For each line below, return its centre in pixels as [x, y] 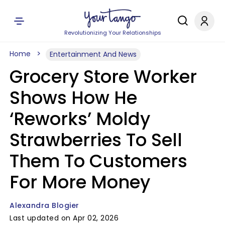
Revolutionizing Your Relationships [113, 33]
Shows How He [73, 98]
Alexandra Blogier [44, 205]
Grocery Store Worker [103, 77]
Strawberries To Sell [96, 140]
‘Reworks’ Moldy [80, 119]
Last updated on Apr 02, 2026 [64, 218]
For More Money [80, 182]
